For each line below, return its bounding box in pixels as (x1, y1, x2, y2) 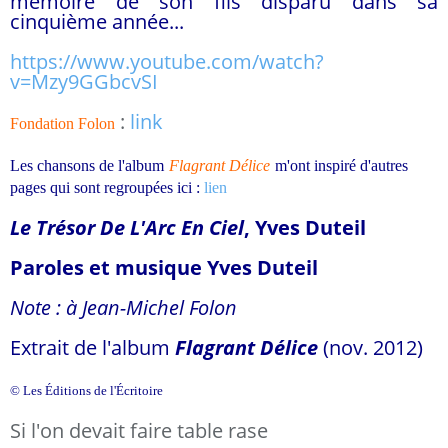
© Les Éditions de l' (10, 383, 116, 398)
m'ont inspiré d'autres (275, 157, 408, 174)
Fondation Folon (10, 115, 115, 132)
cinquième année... (10, 8, 184, 35)
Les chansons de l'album (10, 157, 164, 174)
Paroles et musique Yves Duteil (10, 254, 318, 281)
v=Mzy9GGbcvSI (10, 68, 158, 95)
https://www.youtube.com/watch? (10, 48, 324, 75)
